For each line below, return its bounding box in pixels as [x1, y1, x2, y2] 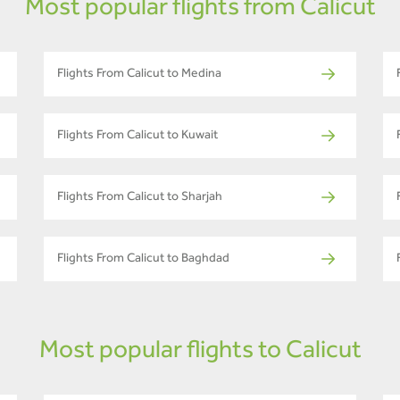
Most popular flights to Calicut [38, 339, 362, 365]
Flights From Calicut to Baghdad [57, 253, 229, 266]
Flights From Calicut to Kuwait [57, 129, 218, 143]
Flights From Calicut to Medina [57, 68, 221, 81]
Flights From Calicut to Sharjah [57, 191, 222, 204]
